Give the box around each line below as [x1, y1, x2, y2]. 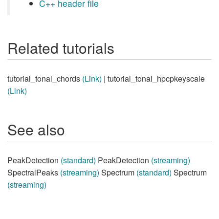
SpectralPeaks [7, 167, 60, 178]
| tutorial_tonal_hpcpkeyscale [102, 73, 205, 84]
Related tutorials [7, 37, 114, 58]
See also [7, 119, 65, 140]
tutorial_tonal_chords [7, 73, 82, 84]
